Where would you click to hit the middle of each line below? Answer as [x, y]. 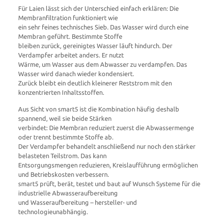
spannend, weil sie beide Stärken [65, 118]
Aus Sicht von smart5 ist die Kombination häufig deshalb [98, 109]
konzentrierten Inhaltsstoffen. [61, 92]
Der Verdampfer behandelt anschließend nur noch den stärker [107, 146]
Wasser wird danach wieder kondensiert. [76, 74]
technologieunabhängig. [53, 212]
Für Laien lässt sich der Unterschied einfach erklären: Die [98, 8]
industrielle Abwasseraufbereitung [68, 193]
